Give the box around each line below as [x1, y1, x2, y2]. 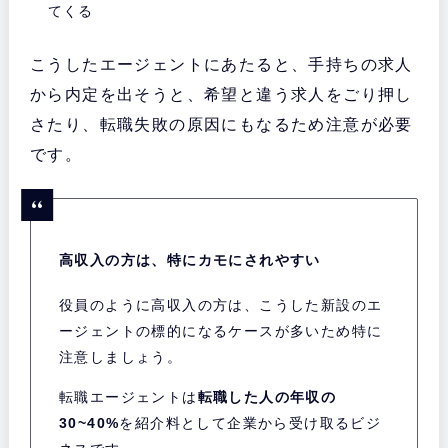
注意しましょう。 [58, 349, 183, 366]
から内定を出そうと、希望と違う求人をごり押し [29, 85, 413, 103]
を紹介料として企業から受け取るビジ [119, 415, 382, 432]
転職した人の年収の [197, 389, 337, 406]
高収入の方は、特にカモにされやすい [58, 252, 321, 269]
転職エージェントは [58, 389, 198, 406]
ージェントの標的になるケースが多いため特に [58, 323, 383, 340]
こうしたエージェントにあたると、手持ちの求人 [29, 55, 413, 73]
